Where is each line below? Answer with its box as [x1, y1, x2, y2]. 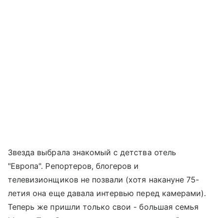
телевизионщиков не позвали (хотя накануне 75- [8, 174, 200, 184]
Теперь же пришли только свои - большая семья [8, 201, 199, 212]
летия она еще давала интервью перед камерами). [8, 188, 206, 198]
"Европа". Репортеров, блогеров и [8, 161, 139, 171]
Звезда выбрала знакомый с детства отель [8, 147, 176, 157]
